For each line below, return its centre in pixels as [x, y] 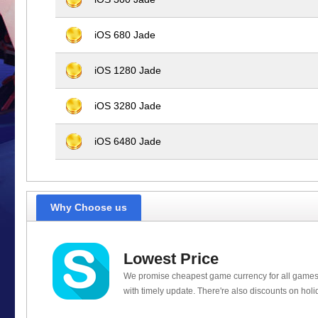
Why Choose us [89, 207]
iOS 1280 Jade [128, 70]
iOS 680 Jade [125, 34]
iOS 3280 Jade [128, 105]
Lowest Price [171, 258]
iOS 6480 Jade [128, 141]
